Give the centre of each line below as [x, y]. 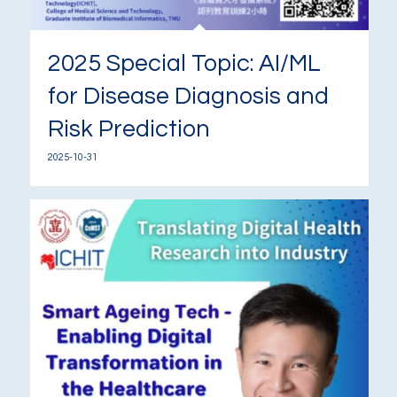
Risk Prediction [128, 129]
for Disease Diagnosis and [188, 96]
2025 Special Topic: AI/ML [184, 63]
